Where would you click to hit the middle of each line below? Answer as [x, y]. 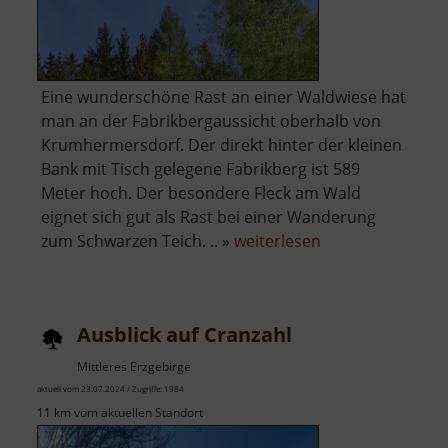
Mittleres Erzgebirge [134, 367]
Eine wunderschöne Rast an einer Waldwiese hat [223, 97]
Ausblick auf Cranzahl [184, 335]
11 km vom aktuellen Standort [120, 413]
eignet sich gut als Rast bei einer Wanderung [208, 217]
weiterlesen [277, 241]
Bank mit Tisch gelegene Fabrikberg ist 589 [200, 169]
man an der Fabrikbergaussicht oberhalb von [211, 121]
